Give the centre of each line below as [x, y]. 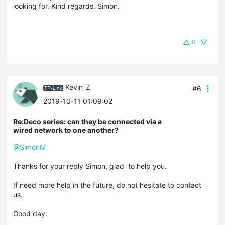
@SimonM [29, 147]
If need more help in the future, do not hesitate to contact [107, 185]
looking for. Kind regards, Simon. [66, 6]
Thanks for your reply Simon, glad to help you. [91, 166]
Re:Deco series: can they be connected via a [87, 121]
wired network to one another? [66, 130]
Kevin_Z [78, 87]
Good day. [30, 213]
